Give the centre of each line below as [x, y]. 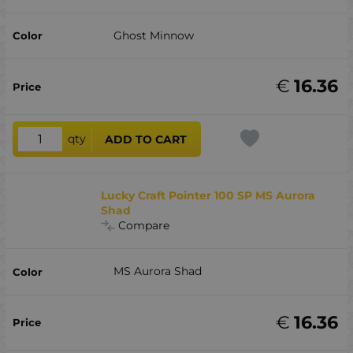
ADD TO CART [146, 139]
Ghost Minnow [153, 35]
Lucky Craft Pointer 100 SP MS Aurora [208, 195]
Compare [144, 225]
